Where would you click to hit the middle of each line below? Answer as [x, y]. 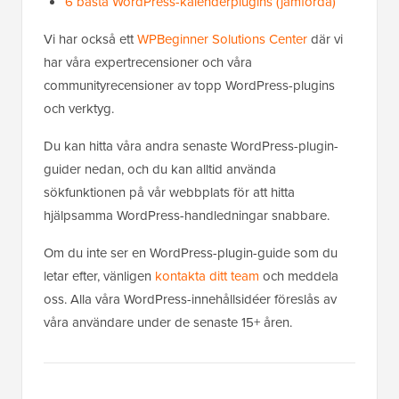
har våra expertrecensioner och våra [148, 62]
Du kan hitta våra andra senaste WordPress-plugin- [191, 146]
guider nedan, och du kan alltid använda [160, 169]
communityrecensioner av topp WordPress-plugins [189, 85]
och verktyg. [79, 109]
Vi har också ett [90, 39]
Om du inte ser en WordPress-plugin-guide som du [191, 253]
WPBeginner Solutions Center [222, 39]
